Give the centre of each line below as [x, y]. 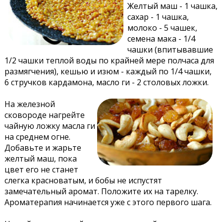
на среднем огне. [37, 137]
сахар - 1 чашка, [158, 17]
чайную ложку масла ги [50, 126]
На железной [29, 104]
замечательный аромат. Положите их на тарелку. [101, 191]
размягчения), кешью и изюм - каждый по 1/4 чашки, [108, 71]
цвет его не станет [41, 169]
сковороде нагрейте [44, 115]
